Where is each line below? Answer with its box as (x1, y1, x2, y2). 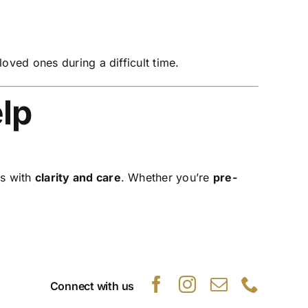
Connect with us (49, 278, 135, 293)
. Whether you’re (120, 170, 213, 185)
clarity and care (34, 170, 121, 185)
